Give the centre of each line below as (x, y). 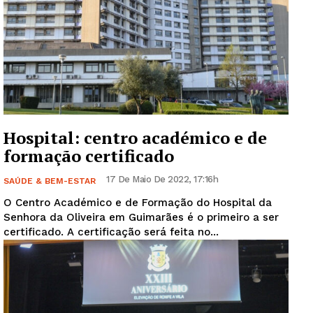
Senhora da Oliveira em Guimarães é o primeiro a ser (141, 217)
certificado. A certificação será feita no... (143, 232)
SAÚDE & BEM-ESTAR (50, 181)
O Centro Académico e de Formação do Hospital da (138, 202)
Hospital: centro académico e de (135, 137)
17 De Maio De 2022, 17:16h (162, 179)
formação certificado (89, 155)
